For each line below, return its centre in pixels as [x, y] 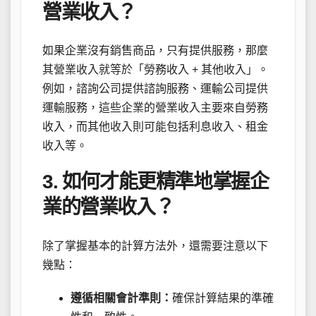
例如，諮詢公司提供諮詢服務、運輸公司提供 [155, 89]
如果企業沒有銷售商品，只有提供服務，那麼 [155, 51]
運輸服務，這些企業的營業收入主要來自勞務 [155, 108]
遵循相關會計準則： [121, 298]
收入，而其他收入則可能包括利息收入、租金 [155, 127]
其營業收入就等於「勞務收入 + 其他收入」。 [156, 70]
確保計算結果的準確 [223, 298]
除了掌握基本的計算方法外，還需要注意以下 [155, 245]
